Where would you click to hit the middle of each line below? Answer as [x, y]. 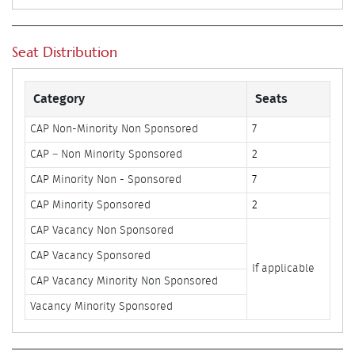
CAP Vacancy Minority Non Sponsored [124, 281]
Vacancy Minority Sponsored [102, 306]
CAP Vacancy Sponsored [91, 256]
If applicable [284, 268]
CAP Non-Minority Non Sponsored [115, 129]
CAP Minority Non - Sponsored [106, 179]
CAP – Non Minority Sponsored [107, 154]
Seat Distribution [65, 52]
